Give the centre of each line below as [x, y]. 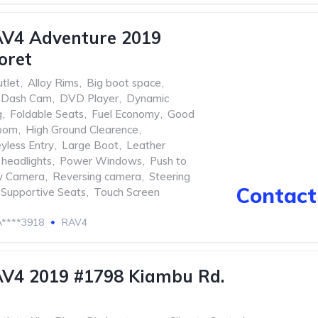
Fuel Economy [126, 114]
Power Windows [101, 161]
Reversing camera [97, 176]
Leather [146, 145]
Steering [170, 176]
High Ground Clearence [82, 130]
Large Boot [90, 145]
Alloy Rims [53, 83]
